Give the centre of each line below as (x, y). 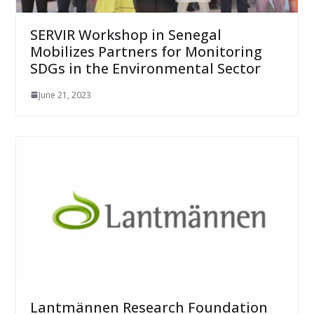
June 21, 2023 (64, 95)
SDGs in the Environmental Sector (145, 68)
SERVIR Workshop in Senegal (125, 34)
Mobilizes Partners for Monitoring (146, 51)
